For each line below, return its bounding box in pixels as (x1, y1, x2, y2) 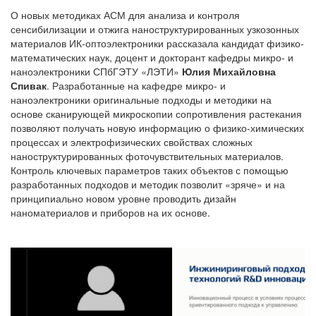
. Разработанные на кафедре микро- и (47, 78, 226, 92)
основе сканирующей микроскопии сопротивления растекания (11, 106, 302, 121)
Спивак (11, 78, 47, 92)
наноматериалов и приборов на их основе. (11, 205, 210, 219)
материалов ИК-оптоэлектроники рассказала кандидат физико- (11, 35, 304, 50)
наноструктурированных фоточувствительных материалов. (11, 148, 284, 163)
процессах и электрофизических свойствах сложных (11, 134, 253, 149)
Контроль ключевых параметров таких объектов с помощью (11, 162, 288, 177)
